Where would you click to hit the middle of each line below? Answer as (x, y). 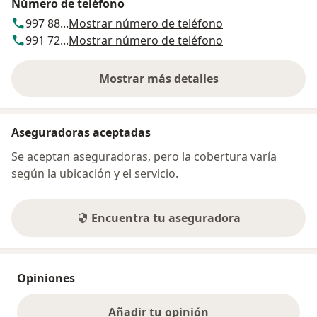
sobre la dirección (207, 86)
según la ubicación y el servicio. (95, 173)
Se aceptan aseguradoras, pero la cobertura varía (144, 156)
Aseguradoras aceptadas (81, 132)
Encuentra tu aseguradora (166, 218)
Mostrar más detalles (158, 78)
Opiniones (46, 278)
